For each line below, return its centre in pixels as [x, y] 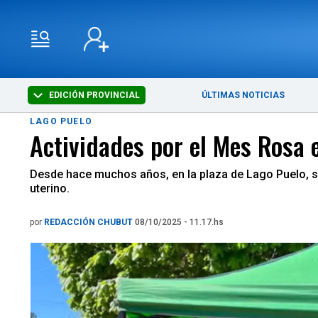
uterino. [50, 188]
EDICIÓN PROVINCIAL [94, 95]
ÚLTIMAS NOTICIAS [243, 95]
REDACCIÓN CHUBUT [89, 222]
